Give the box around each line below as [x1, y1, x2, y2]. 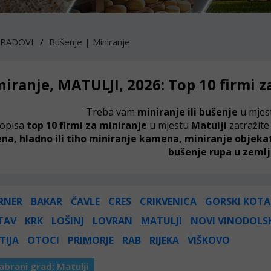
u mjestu [149, 119, 189, 132]
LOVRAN [93, 214, 132, 227]
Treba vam [85, 105, 137, 119]
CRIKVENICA [140, 195, 197, 208]
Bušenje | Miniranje [49, 36, 130, 48]
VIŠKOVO [188, 233, 230, 247]
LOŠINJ [51, 214, 84, 227]
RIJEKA [149, 233, 179, 247]
